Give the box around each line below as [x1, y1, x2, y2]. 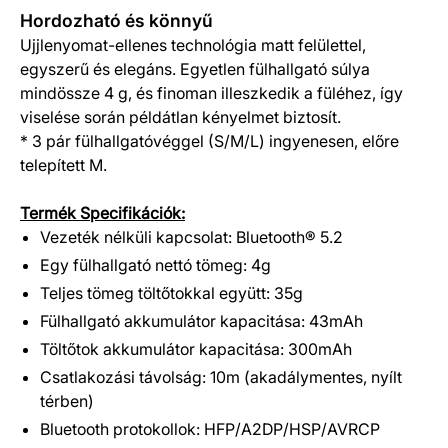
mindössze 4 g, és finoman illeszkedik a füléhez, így [20, 83, 403, 103]
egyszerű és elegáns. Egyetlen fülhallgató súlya [20, 59, 370, 79]
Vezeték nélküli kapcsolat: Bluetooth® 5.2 [40, 227, 343, 247]
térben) [40, 391, 94, 411]
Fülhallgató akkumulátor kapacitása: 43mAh [40, 311, 363, 331]
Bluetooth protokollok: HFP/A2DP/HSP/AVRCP [40, 419, 380, 439]
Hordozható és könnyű [20, 10, 213, 31]
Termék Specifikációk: [20, 203, 185, 223]
